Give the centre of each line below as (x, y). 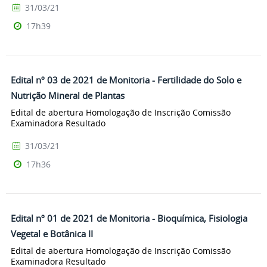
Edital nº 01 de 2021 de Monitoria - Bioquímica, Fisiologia (129, 218)
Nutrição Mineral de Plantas (68, 96)
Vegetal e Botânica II (52, 233)
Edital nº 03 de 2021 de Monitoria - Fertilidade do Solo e (126, 80)
